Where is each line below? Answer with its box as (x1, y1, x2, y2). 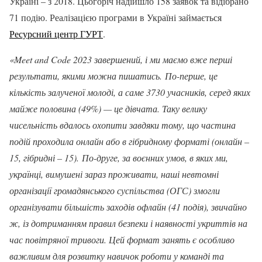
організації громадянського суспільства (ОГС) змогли (9, 184, 220, 196)
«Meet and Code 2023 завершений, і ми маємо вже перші (9, 53, 232, 65)
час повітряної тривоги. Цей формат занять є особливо (9, 233, 235, 246)
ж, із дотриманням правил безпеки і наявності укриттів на (9, 217, 247, 229)
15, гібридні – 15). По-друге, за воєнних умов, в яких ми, (9, 151, 228, 164)
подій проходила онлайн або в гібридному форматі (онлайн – (9, 135, 249, 147)
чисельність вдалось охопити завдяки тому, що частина (9, 119, 236, 131)
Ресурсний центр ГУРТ (9, 27, 103, 40)
